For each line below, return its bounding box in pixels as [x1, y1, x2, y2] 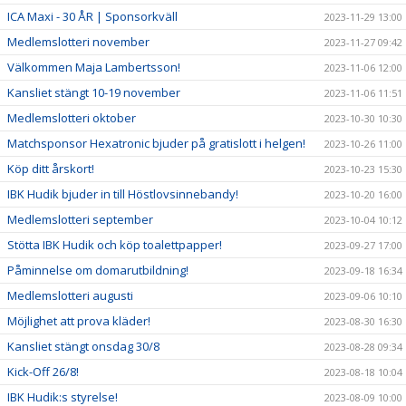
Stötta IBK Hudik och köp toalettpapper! [7, 237, 222, 254]
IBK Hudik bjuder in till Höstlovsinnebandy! [7, 186, 238, 203]
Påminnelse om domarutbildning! [7, 262, 188, 279]
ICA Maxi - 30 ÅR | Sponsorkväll [7, 8, 178, 25]
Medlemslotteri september [7, 211, 153, 228]
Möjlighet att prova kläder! [7, 313, 150, 330]
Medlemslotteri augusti [7, 287, 133, 304]
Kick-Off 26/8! [7, 363, 79, 381]
